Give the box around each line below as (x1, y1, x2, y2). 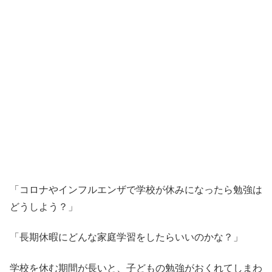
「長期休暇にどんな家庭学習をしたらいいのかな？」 (10, 232, 243, 243)
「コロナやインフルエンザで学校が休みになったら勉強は (10, 184, 262, 195)
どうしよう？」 (10, 201, 78, 212)
